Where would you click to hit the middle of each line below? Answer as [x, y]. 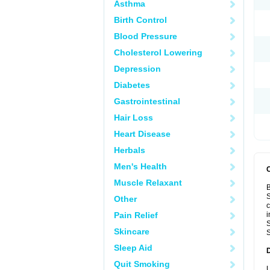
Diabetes [132, 85]
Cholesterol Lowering [158, 52]
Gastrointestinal [147, 101]
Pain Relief [136, 215]
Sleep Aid [133, 248]
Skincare [132, 231]
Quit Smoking [142, 264]
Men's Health [140, 166]
